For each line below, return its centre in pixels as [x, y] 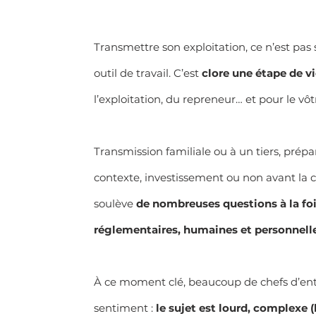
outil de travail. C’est [147, 73]
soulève [115, 203]
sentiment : [124, 308]
